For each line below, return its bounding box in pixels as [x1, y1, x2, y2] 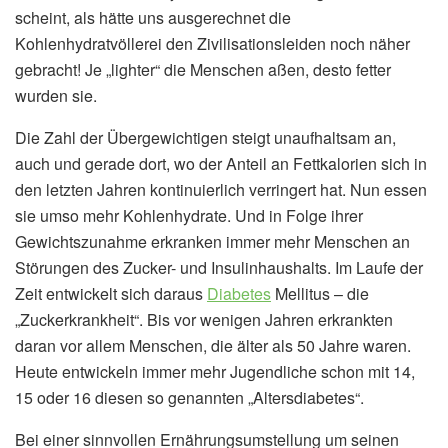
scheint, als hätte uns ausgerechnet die [15, 6, 291, 30]
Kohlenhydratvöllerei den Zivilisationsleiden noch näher [15, 32, 410, 56]
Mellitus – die [271, 282, 369, 306]
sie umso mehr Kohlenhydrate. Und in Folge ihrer [15, 204, 363, 228]
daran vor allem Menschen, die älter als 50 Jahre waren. [15, 334, 411, 358]
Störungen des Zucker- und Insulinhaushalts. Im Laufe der [15, 256, 423, 280]
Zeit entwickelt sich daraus [15, 282, 207, 306]
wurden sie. [15, 84, 97, 108]
